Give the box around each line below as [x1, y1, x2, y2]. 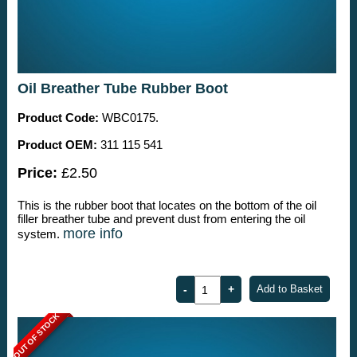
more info [62, 225, 123, 241]
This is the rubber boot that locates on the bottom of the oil [17, 198, 316, 212]
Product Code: [17, 110, 99, 124]
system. [17, 226, 63, 241]
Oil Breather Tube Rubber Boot [17, 80, 228, 96]
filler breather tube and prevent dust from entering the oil [17, 211, 305, 226]
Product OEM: [17, 137, 97, 151]
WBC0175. [98, 110, 159, 124]
